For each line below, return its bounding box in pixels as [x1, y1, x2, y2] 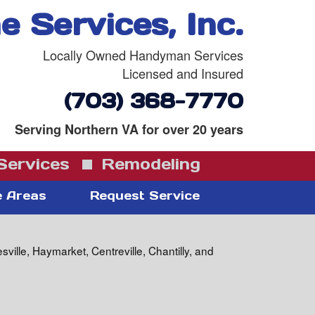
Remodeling [96, 154, 200, 174]
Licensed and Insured [122, 64, 243, 82]
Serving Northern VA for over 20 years [15, 120, 243, 139]
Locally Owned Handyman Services [43, 46, 243, 64]
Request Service [90, 188, 200, 203]
